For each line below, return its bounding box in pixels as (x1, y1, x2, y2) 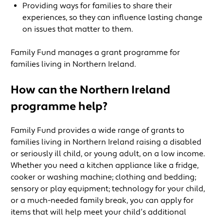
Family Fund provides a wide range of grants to (11, 126, 185, 136)
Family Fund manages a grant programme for (11, 48, 181, 58)
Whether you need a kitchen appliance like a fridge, (11, 161, 199, 171)
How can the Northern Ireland (11, 83, 170, 98)
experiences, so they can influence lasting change (22, 13, 203, 23)
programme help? (11, 99, 113, 114)
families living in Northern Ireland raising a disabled (11, 137, 202, 147)
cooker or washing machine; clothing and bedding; (11, 172, 197, 182)
